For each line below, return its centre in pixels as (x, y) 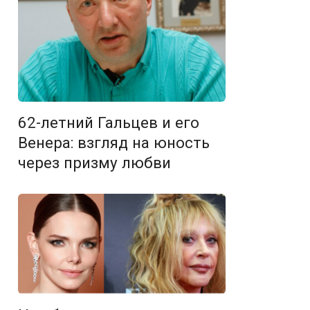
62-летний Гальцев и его (109, 123)
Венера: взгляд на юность (114, 143)
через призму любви (94, 163)
